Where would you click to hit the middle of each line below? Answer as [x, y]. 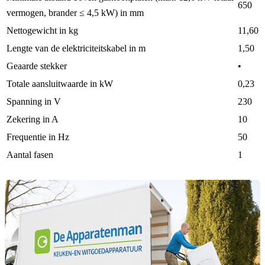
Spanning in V [34, 102]
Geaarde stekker [37, 66]
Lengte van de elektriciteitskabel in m [76, 49]
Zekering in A [33, 119]
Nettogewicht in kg [42, 31]
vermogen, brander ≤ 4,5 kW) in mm [75, 13]
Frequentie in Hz [38, 137]
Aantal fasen [30, 155]
